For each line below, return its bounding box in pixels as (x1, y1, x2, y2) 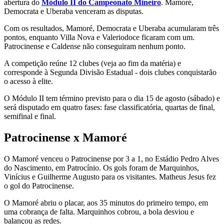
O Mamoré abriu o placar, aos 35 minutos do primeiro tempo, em (4, 198, 208, 207)
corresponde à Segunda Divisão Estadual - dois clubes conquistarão (4, 68, 216, 77)
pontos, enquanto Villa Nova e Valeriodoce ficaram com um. (4, 33, 194, 42)
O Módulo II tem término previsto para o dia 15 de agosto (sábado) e (4, 94, 220, 103)
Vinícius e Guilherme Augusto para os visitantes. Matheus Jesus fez (4, 172, 216, 181)
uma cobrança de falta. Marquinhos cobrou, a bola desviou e (4, 207, 194, 216)
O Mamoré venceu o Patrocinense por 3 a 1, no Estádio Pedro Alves (4, 154, 219, 163)
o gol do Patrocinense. (4, 181, 74, 190)
